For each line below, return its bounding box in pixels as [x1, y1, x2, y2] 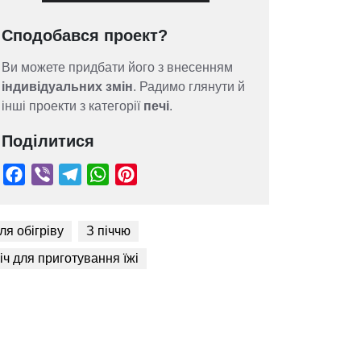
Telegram [222, 255, 279, 270]
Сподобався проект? [2, 27, 168, 44]
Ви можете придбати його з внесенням [2, 60, 233, 74]
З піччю [86, 224, 131, 239]
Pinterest [288, 255, 342, 270]
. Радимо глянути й [133, 80, 245, 93]
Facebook [156, 255, 217, 270]
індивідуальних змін [2, 80, 133, 93]
